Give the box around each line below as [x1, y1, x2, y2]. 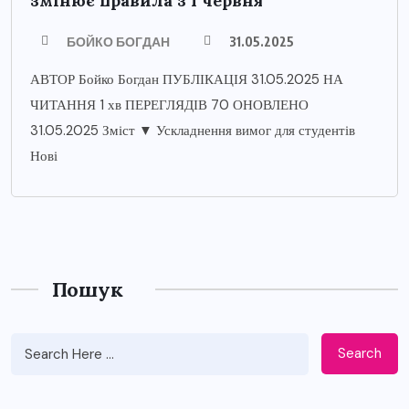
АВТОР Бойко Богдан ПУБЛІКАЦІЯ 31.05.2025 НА [30, 69, 343, 89]
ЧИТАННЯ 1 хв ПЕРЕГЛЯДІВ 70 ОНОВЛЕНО [30, 95, 309, 114]
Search [338, 344, 382, 363]
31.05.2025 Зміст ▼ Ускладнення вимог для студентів [30, 121, 355, 140]
